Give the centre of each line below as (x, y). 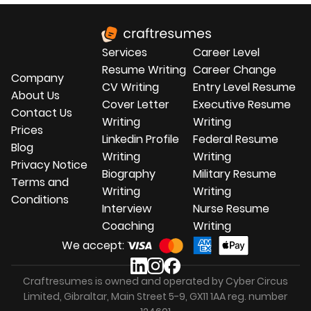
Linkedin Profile (140, 139)
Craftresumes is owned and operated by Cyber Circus (155, 281)
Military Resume (234, 174)
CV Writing (130, 87)
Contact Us (42, 113)
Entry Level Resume (244, 87)
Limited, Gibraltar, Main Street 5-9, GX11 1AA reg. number (155, 296)
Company (37, 78)
